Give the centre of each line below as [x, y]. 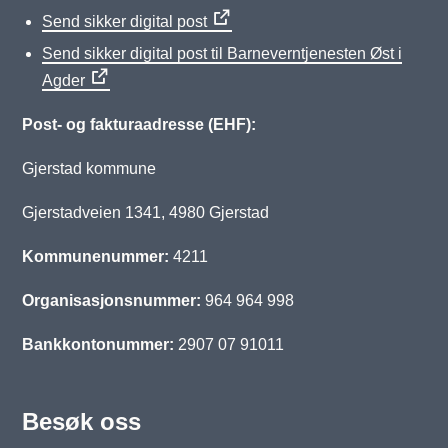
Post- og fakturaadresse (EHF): [139, 124]
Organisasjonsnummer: [112, 300]
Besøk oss [82, 421]
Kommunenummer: [96, 256]
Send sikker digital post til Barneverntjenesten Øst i [222, 53]
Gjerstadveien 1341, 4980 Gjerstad [170, 212]
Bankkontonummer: [98, 344]
